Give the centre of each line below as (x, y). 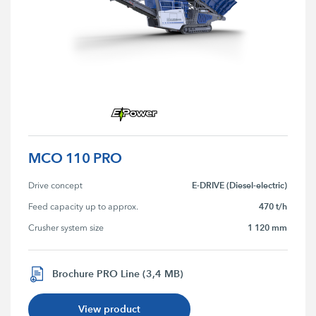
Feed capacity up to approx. (84, 206)
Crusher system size (66, 227)
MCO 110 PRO (75, 158)
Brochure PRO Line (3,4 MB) (118, 274)
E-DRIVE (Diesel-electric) (240, 185)
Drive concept (56, 185)
